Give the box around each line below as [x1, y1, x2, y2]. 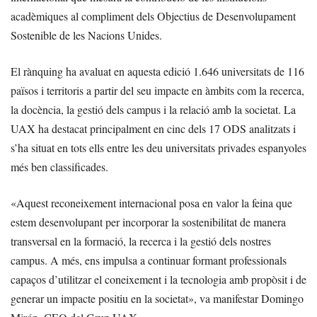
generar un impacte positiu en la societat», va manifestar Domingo [11, 291, 304, 306]
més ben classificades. [11, 159, 108, 175]
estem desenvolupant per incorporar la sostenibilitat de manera [11, 214, 286, 230]
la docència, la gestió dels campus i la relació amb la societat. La [11, 102, 296, 117]
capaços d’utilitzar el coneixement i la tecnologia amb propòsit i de [11, 272, 306, 287]
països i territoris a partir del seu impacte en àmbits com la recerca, [11, 83, 304, 98]
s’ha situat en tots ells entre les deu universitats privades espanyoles [11, 140, 306, 156]
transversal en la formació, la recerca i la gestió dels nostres [11, 234, 271, 249]
